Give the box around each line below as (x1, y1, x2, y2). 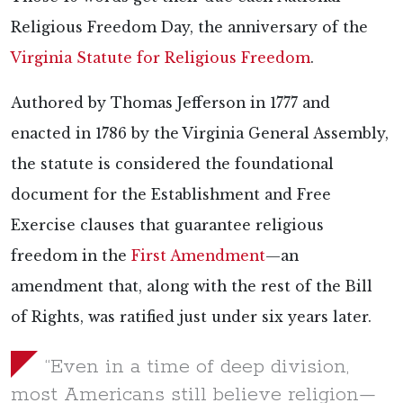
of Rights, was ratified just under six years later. (11, 308, 372, 326)
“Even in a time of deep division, (45, 354, 349, 380)
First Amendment (131, 246, 265, 264)
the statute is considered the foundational (11, 155, 334, 173)
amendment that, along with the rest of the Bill (11, 277, 372, 295)
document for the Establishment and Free (11, 185, 331, 203)
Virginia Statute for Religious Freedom (11, 49, 310, 67)
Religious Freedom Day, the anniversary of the (11, 18, 368, 36)
